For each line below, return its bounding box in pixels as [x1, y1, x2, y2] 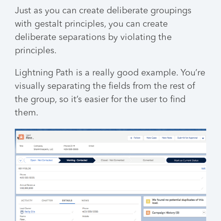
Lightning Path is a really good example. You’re [15, 69, 205, 78]
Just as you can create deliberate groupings [15, 6, 191, 16]
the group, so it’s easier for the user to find [15, 95, 185, 105]
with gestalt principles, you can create [15, 20, 168, 29]
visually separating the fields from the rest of [15, 82, 195, 91]
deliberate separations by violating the [15, 33, 172, 42]
